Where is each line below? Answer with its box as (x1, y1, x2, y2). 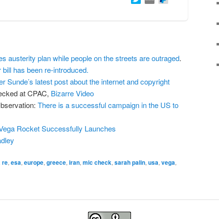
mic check (83, 158, 111, 167)
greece (46, 158, 66, 167)
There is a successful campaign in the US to (37, 99, 178, 110)
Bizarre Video (50, 88, 94, 98)
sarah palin (114, 158, 145, 167)
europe (24, 158, 44, 167)
